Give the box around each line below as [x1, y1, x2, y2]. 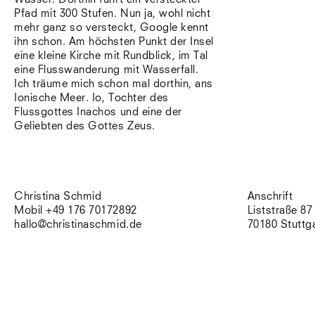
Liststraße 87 [247, 205, 313, 216]
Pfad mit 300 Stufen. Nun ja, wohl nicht [14, 8, 211, 19]
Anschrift [247, 191, 293, 202]
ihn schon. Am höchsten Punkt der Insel [14, 37, 214, 47]
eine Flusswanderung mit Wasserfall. [14, 65, 199, 75]
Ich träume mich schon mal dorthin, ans [14, 79, 213, 89]
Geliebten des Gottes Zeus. [14, 121, 155, 131]
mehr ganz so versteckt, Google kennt [14, 22, 209, 33]
